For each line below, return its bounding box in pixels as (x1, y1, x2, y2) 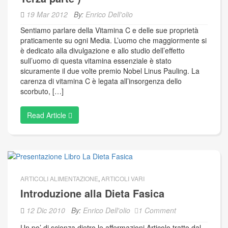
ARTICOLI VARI (101, 174, 145, 183)
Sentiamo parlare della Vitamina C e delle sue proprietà (20, 25, 198, 35)
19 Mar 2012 (26, 9, 68, 19)
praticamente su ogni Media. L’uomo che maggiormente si (20, 35, 207, 45)
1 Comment (138, 205, 176, 216)
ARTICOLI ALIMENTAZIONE (20, 174, 98, 183)
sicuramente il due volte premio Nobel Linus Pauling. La (20, 66, 199, 76)
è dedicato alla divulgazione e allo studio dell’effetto (20, 45, 185, 55)
